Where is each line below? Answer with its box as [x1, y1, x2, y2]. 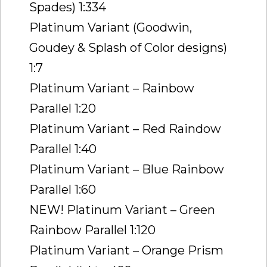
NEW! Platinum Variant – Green [29, 202, 215, 217]
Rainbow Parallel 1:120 [29, 222, 156, 237]
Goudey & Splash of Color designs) [29, 40, 227, 55]
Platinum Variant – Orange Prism [29, 243, 223, 257]
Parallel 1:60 [29, 182, 96, 197]
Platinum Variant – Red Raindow [29, 121, 221, 136]
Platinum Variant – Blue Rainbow [29, 162, 224, 176]
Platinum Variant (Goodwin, [29, 20, 192, 35]
